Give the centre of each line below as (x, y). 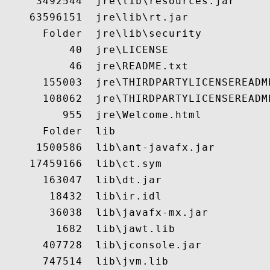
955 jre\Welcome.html (102, 115)
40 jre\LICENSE (86, 50)
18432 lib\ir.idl (83, 196)
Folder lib (59, 131)
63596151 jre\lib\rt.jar (96, 17)
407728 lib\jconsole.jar (102, 245)
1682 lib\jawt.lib (89, 229)
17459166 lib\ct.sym (83, 164)
